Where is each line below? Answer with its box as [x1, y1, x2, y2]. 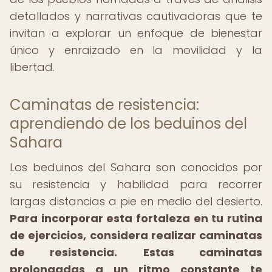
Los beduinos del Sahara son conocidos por [10, 160, 262, 175]
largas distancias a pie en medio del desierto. [10, 194, 262, 209]
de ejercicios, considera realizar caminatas [10, 228, 262, 243]
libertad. [10, 59, 55, 75]
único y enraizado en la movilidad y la [10, 42, 262, 58]
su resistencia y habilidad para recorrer [10, 177, 262, 192]
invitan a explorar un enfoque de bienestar [10, 25, 262, 41]
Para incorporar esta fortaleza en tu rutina [10, 211, 262, 226]
